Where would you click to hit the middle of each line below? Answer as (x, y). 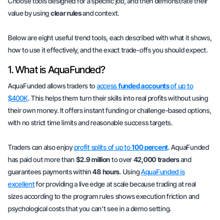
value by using (29, 13)
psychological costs (36, 208)
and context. (100, 13)
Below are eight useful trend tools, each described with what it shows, (110, 38)
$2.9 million (93, 159)
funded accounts (144, 86)
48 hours (106, 172)
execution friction (161, 196)
